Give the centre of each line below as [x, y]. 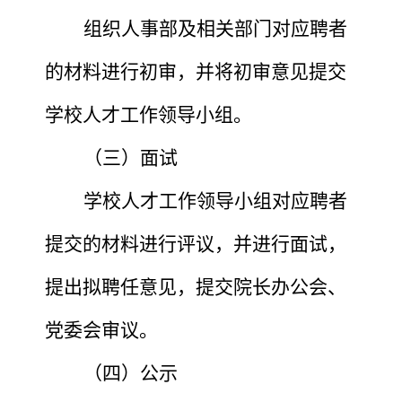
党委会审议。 [101, 330]
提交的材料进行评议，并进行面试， [196, 244]
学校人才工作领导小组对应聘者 [215, 201]
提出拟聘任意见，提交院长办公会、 [196, 287]
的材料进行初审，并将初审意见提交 [196, 71]
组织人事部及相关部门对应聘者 [215, 28]
